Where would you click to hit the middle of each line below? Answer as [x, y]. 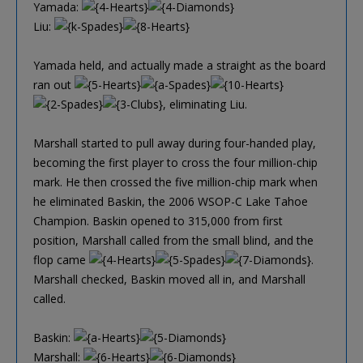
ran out [54, 84]
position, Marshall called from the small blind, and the [173, 240]
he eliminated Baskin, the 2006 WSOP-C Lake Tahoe [171, 201]
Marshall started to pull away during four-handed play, [175, 143]
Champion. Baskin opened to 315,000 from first [158, 220]
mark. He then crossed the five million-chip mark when [175, 181]
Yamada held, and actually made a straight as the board [179, 65]
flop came [61, 259]
